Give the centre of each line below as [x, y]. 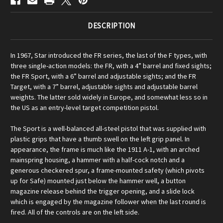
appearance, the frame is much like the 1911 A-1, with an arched [105, 150]
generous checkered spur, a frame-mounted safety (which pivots [108, 170]
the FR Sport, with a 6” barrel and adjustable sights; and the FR [103, 76]
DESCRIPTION [111, 26]
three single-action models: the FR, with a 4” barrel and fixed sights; [111, 66]
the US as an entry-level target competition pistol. [85, 108]
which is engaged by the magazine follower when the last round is [108, 202]
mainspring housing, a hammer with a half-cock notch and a [98, 160]
